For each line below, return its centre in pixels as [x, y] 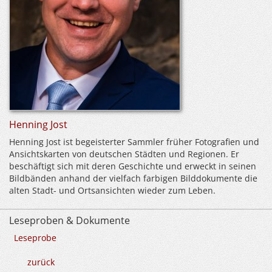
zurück [41, 262]
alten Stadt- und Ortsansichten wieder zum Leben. [112, 190]
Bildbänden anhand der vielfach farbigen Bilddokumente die [133, 178]
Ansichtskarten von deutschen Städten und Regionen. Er [124, 154]
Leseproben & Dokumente [70, 220]
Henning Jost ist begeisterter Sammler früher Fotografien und [134, 142]
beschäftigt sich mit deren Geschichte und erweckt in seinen [133, 166]
